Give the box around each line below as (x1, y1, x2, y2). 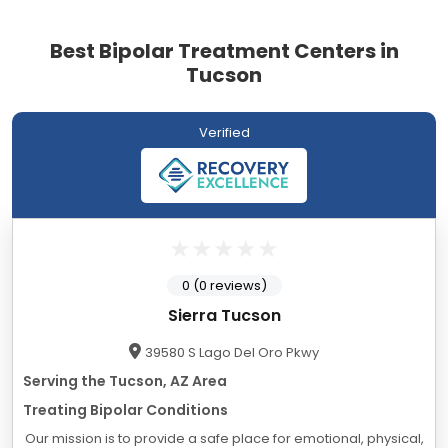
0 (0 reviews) (181, 276, 267, 296)
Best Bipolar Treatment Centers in (49, 37, 399, 66)
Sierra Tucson (167, 304, 281, 328)
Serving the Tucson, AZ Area (23, 371, 227, 392)
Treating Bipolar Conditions (23, 400, 228, 421)
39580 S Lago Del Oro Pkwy (145, 343, 319, 363)
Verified (198, 123, 250, 143)
